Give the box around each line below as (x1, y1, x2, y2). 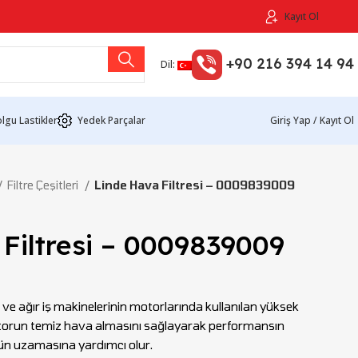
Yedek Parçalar (77, 113, 145, 127)
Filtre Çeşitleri (7, 178, 81, 192)
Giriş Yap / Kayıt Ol (270, 113, 354, 127)
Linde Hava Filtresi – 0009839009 (94, 178, 295, 192)
